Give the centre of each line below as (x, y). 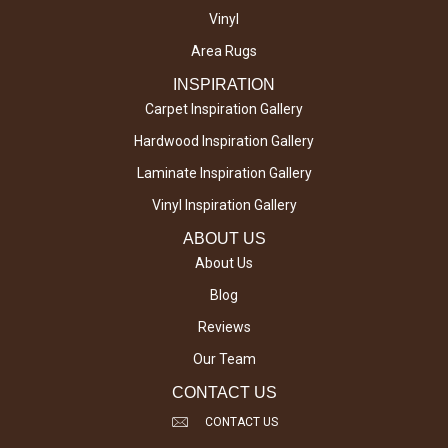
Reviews (224, 327)
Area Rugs (224, 51)
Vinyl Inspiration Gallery (224, 205)
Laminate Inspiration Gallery (224, 173)
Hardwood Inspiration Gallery (224, 141)
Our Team (224, 359)
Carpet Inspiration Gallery (224, 109)
